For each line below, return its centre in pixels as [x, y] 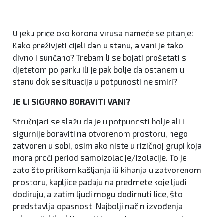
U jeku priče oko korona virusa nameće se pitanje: [103, 33]
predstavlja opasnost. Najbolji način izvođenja [98, 206]
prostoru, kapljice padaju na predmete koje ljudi [100, 182]
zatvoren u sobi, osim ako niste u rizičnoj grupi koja [107, 146]
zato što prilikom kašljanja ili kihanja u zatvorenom [107, 170]
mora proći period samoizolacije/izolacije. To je [100, 158]
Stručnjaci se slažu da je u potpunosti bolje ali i [98, 121]
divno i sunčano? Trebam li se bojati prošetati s [99, 57]
